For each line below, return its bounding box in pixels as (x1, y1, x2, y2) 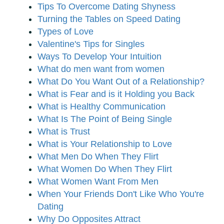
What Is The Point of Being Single (37, 114, 172, 124)
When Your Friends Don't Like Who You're (37, 189, 204, 199)
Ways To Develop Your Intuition (37, 51, 161, 62)
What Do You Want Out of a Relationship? (37, 76, 204, 87)
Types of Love (37, 26, 93, 37)
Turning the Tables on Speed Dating (37, 14, 180, 24)
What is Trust (37, 126, 90, 137)
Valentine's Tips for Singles (37, 39, 144, 49)
